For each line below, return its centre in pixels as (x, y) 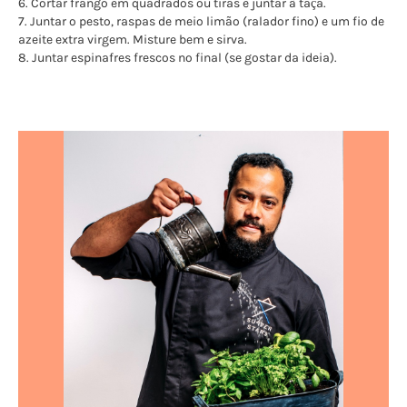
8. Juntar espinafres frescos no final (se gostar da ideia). (178, 57)
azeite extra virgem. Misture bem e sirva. (133, 39)
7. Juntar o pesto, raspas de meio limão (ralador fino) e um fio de (201, 21)
